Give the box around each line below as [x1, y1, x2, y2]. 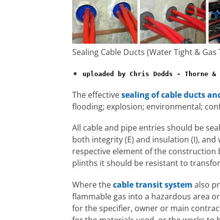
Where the [72, 179, 113, 190]
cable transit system [113, 179, 192, 190]
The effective [72, 89, 121, 101]
